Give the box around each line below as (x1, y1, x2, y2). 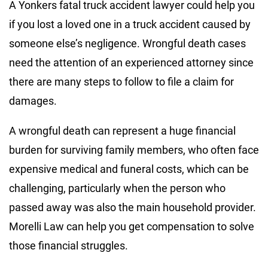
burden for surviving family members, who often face (9, 143, 259, 156)
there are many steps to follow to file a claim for (9, 75, 234, 88)
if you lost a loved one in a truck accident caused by (9, 17, 251, 31)
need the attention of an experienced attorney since (9, 56, 254, 69)
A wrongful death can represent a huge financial (9, 124, 236, 137)
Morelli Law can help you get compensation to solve (9, 220, 254, 233)
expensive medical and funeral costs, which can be (9, 162, 249, 175)
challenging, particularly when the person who (9, 181, 226, 194)
